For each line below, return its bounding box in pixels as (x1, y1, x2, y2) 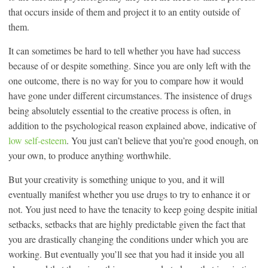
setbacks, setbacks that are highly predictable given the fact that (8, 218, 245, 230)
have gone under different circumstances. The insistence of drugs (8, 89, 252, 102)
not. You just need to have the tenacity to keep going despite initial (8, 203, 257, 215)
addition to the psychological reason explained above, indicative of (8, 119, 256, 132)
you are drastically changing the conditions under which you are (8, 233, 248, 245)
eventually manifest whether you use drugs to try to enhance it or (8, 188, 250, 200)
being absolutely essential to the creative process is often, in (8, 104, 231, 117)
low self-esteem (8, 134, 66, 147)
